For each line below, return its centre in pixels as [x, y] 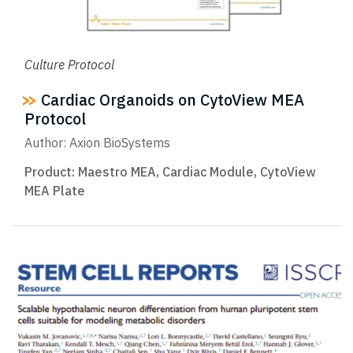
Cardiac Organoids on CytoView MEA [171, 99]
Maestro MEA [117, 171]
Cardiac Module [208, 171]
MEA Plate [55, 190]
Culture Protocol [69, 64]
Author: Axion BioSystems [97, 143]
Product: [51, 171]
